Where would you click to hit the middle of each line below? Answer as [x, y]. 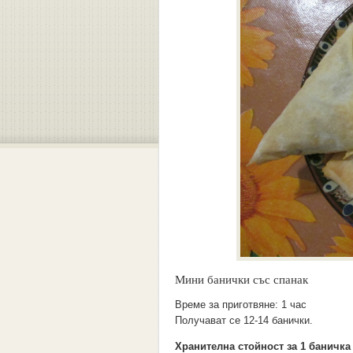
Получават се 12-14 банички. [244, 320]
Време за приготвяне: [228, 305]
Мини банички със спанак [242, 279]
